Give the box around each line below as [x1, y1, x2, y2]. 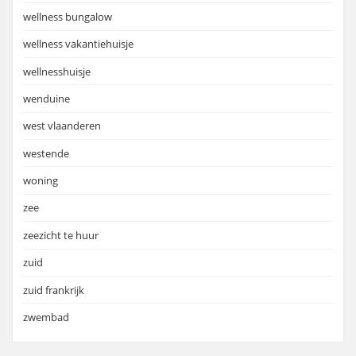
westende [23, 145, 69, 161]
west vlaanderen [23, 118, 101, 133]
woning [23, 173, 58, 188]
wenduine [23, 91, 70, 106]
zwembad [23, 309, 69, 324]
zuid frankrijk [23, 282, 84, 297]
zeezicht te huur [23, 227, 99, 242]
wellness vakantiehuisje [23, 37, 133, 52]
